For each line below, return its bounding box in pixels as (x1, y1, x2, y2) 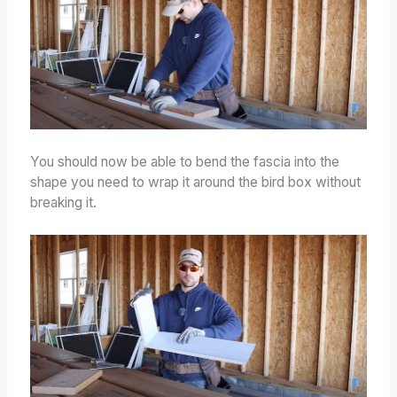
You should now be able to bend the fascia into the (29, 153, 339, 171)
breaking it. (29, 194, 97, 212)
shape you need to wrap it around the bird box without (29, 174, 361, 191)
